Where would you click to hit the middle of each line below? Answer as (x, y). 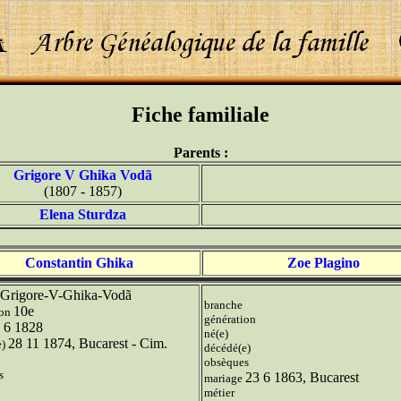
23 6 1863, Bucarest (302, 377)
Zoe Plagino (323, 262)
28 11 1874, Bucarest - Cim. (88, 343)
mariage (225, 378)
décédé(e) (227, 347)
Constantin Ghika (79, 262)
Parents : (200, 152)
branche (223, 304)
